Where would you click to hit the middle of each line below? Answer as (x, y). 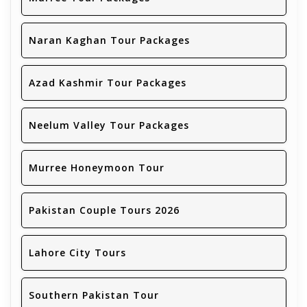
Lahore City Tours (77, 253)
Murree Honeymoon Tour (97, 168)
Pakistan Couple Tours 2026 (104, 210)
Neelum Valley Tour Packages (109, 125)
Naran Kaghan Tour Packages (109, 40)
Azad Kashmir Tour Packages (108, 83)
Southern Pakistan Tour (94, 295)
